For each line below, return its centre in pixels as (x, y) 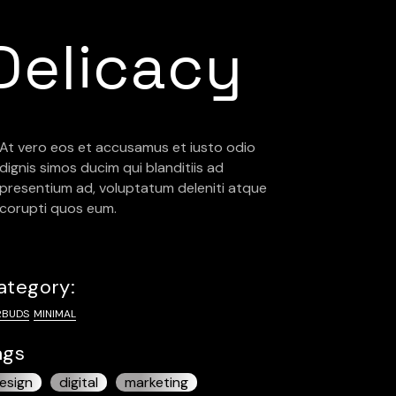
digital (79, 382)
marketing (157, 382)
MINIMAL (55, 314)
